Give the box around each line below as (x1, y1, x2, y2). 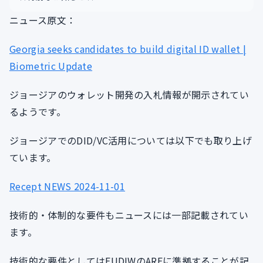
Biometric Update (9, 59, 93, 73)
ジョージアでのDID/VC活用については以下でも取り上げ (9, 133, 252, 147)
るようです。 (9, 104, 66, 119)
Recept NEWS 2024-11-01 (9, 179, 126, 193)
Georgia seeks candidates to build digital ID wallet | (9, 42, 246, 56)
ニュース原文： (9, 13, 76, 27)
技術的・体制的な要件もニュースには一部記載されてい (9, 208, 249, 222)
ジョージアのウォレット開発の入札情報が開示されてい (9, 87, 249, 102)
